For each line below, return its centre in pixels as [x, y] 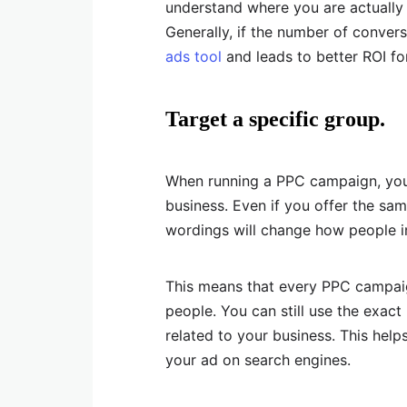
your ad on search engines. [258, 360]
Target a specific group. [275, 119]
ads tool [194, 57]
